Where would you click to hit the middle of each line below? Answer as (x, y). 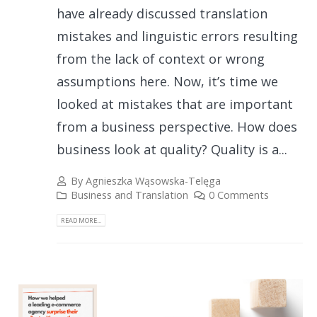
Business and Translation (130, 195)
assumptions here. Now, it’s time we (167, 81)
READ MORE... (81, 221)
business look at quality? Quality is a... (172, 149)
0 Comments (238, 195)
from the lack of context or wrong (161, 58)
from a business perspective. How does (177, 126)
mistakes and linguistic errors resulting (177, 36)
